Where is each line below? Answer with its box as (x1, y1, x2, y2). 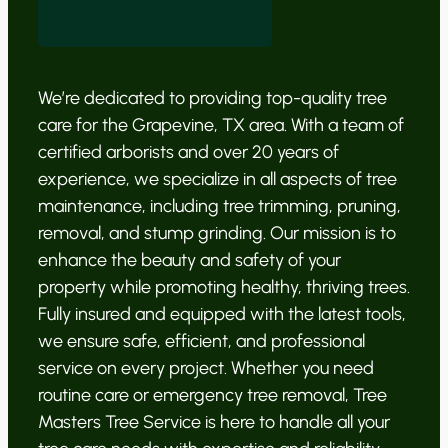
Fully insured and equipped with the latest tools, (38, 303, 406, 326)
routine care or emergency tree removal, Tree (38, 384, 387, 407)
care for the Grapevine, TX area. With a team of (38, 114, 404, 137)
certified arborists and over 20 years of (38, 141, 339, 164)
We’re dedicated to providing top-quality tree (38, 87, 387, 110)
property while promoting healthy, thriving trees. (38, 276, 410, 299)
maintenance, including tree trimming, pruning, (38, 195, 401, 218)
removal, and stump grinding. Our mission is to (38, 222, 396, 245)
